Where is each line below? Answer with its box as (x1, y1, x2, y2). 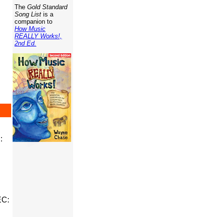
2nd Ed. (15, 40, 36, 47)
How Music (15, 25, 46, 32)
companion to (13, 18, 52, 25)
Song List (13, 11, 41, 18)
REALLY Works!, (15, 32, 62, 40)
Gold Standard (27, 3, 67, 11)
